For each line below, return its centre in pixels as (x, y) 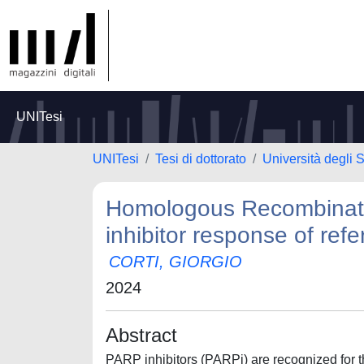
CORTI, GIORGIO (175, 262)
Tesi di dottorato (201, 159)
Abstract (141, 335)
